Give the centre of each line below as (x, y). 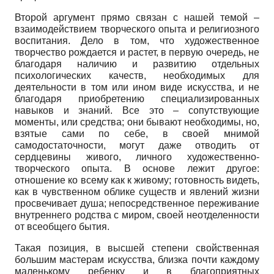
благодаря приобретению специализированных (137, 98)
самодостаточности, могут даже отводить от (137, 145)
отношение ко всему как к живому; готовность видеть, (137, 180)
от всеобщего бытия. (62, 226)
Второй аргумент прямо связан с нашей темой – (137, 17)
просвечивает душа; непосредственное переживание (137, 203)
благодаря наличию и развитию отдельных (137, 64)
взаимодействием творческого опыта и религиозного (137, 29)
